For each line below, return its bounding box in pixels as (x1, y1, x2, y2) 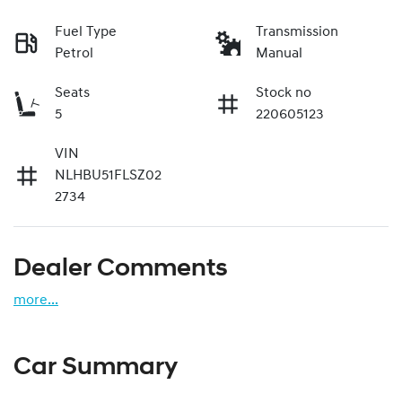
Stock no (256, 85, 311, 100)
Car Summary (13, 354, 178, 380)
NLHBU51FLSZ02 (55, 168, 162, 183)
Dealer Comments (13, 256, 228, 282)
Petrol (55, 46, 93, 61)
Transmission (256, 24, 338, 39)
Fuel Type (55, 24, 117, 39)
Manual (256, 46, 302, 61)
